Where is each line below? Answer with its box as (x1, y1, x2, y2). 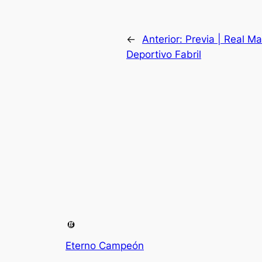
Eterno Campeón (65, 239, 144, 251)
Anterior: (142, 33, 185, 46)
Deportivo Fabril (126, 49, 201, 61)
